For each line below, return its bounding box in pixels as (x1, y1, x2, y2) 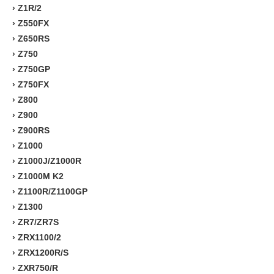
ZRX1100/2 (18, 232, 61, 242)
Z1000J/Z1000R (18, 155, 81, 166)
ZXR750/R (18, 262, 58, 273)
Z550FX (18, 18, 49, 28)
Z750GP (18, 64, 50, 74)
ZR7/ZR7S (18, 217, 59, 227)
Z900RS (18, 125, 50, 135)
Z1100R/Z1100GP (18, 186, 87, 196)
